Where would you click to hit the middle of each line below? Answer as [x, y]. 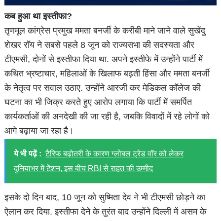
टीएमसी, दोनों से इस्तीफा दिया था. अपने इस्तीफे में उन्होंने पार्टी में [104, 59]
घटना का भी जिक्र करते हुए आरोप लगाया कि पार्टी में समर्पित [98, 102]
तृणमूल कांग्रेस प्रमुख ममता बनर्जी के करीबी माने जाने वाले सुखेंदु [105, 31]
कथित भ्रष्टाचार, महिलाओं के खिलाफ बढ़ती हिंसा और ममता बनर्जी [107, 74]
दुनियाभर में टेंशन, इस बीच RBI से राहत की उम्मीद [83, 168]
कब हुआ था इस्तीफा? [38, 17]
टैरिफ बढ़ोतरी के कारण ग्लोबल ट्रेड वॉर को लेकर [114, 153]
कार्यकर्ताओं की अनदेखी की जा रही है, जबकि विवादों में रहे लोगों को [107, 117]
